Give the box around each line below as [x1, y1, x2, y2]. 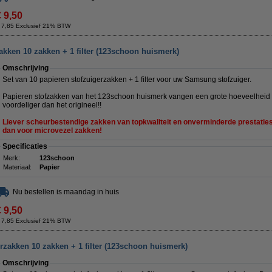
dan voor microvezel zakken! [2, 126, 102, 135]
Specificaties [2, 142, 47, 151]
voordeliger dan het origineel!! [2, 101, 101, 109]
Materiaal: [3, 163, 32, 171]
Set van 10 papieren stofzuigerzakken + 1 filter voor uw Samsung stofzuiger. [2, 75, 251, 84]
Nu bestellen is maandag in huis [13, 188, 119, 196]
